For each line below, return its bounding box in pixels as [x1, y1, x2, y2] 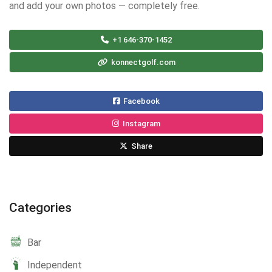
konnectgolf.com [109, 58, 175, 67]
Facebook [121, 97, 160, 106]
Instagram [120, 119, 160, 129]
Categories [9, 200, 72, 216]
